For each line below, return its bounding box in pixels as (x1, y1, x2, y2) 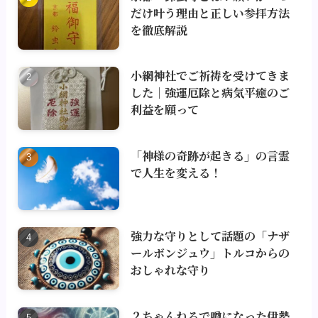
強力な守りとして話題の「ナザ (131, 226, 290, 244)
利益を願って (131, 101, 199, 119)
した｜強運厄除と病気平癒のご (131, 84, 290, 102)
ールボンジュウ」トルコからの (131, 243, 290, 261)
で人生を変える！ (131, 164, 222, 182)
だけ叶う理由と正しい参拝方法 (131, 4, 290, 21)
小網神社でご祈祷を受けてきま (131, 67, 290, 84)
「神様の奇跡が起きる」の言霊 (131, 147, 290, 165)
